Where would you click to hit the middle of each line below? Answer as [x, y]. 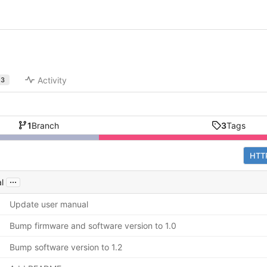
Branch [45, 125]
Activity [52, 80]
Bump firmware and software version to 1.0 [93, 226]
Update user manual [49, 204]
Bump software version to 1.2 [66, 247]
